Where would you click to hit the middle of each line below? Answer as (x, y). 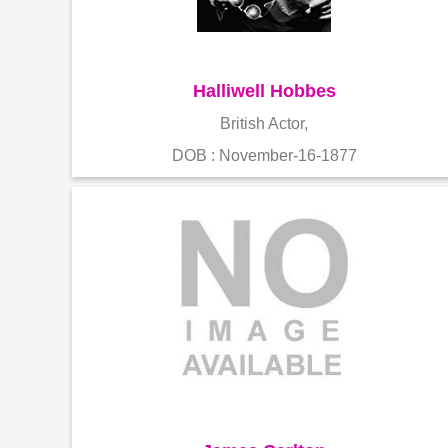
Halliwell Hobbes (264, 90)
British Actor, (264, 123)
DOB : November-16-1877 (264, 155)
